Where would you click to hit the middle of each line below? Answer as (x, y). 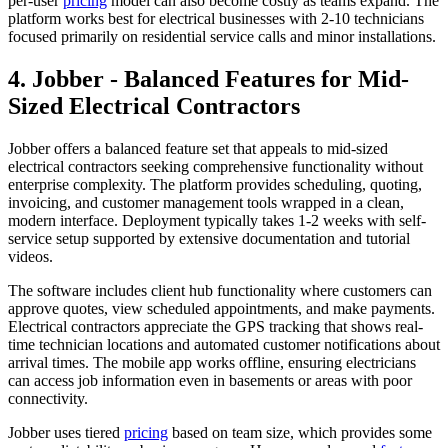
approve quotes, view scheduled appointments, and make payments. (221, 308)
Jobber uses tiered (66, 432)
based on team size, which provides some (300, 432)
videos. (30, 256)
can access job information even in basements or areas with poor (210, 380)
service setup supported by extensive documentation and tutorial (209, 238)
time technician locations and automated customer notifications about (224, 344)
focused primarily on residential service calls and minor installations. (222, 36)
